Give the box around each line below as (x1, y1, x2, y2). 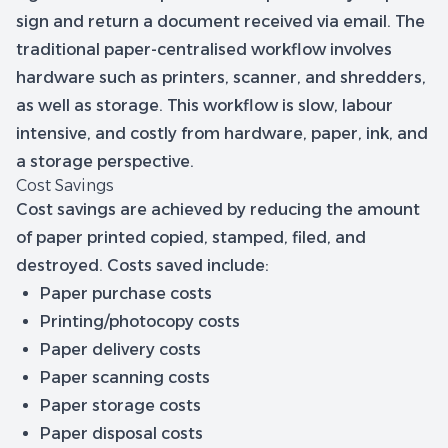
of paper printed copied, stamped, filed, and (16, 228, 366, 247)
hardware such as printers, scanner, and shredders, (16, 68, 426, 87)
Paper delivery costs (40, 340, 201, 359)
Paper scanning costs (40, 368, 210, 387)
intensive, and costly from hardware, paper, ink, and (16, 124, 428, 143)
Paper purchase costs (40, 284, 212, 303)
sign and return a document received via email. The (16, 12, 425, 31)
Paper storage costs (40, 396, 201, 415)
